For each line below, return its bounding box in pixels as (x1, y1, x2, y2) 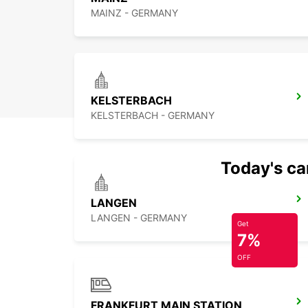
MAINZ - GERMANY (91, 7, 178, 19)
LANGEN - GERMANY (91, 212, 187, 224)
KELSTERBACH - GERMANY (91, 109, 214, 122)
